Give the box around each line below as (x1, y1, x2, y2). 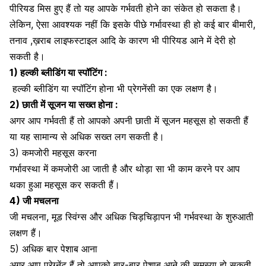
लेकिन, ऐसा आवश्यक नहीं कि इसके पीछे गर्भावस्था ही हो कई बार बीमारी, (9, 18, 255, 30)
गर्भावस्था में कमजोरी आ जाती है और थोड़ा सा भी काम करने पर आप (9, 162, 240, 175)
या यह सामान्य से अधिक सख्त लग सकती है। (9, 130, 164, 142)
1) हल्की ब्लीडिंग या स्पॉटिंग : (9, 66, 109, 78)
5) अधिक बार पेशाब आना (9, 242, 97, 255)
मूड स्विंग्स (52, 210, 90, 223)
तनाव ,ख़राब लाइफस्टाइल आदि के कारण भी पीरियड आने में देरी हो (9, 34, 236, 46)
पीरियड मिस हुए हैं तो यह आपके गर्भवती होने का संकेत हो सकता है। (9, 2, 242, 14)
